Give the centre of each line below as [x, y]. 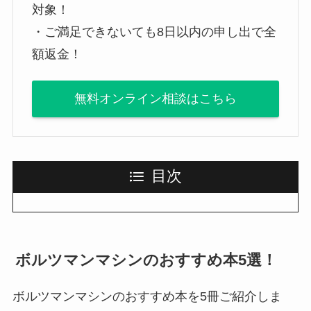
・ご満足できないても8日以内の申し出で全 [154, 32]
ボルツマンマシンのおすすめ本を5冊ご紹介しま [147, 297]
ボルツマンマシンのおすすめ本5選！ [146, 260]
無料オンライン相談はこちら [155, 99]
